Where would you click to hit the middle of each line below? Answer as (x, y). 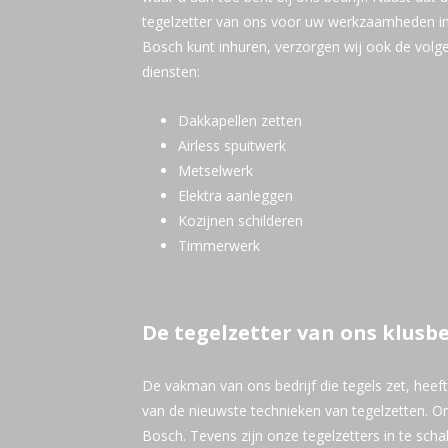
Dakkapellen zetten (240, 120)
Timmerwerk (219, 245)
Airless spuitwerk (232, 145)
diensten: (171, 71)
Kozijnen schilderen (240, 220)
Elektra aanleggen (235, 195)
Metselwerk (215, 170)
